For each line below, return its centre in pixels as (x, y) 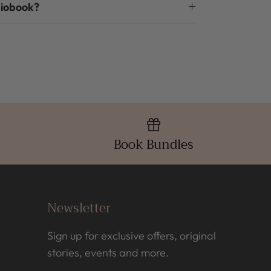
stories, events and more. (108, 252)
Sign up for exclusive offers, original (131, 235)
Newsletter (79, 208)
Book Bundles (153, 144)
